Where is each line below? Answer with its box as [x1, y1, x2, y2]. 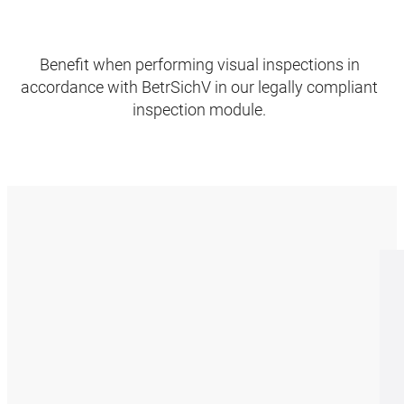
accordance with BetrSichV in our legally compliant [21, 78, 378, 97]
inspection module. [133, 100, 266, 120]
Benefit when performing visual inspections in [39, 55, 360, 75]
